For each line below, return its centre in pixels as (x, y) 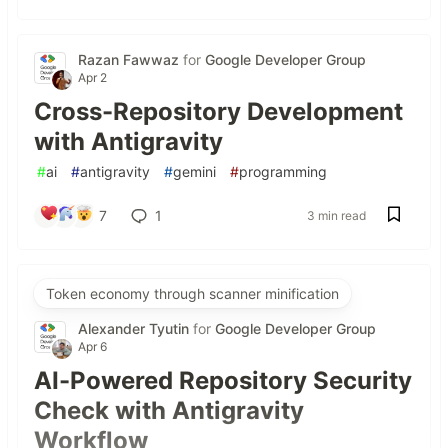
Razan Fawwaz (130, 60)
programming (283, 172)
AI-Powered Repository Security (223, 381)
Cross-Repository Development (218, 112)
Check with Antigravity (169, 411)
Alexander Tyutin (135, 329)
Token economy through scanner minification (192, 294)
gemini (194, 172)
